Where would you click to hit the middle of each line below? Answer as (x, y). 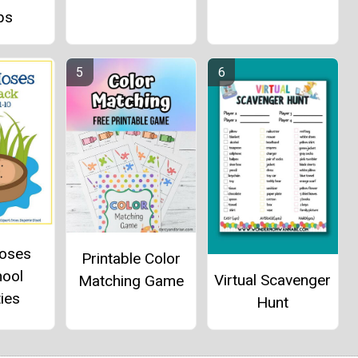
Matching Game (131, 280)
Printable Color (131, 258)
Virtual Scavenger (273, 280)
